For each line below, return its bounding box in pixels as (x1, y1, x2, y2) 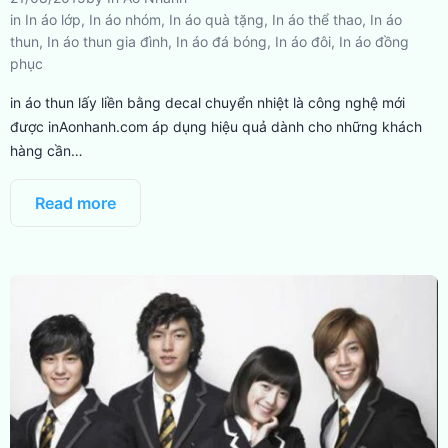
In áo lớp (25, 11, 81, 29)
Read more (35, 193, 116, 214)
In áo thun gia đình (47, 33, 168, 51)
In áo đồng (339, 33, 409, 51)
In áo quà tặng (169, 11, 264, 29)
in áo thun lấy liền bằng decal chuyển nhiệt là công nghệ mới (10, 94, 405, 112)
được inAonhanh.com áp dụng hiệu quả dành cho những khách (10, 118, 422, 136)
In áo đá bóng (176, 33, 267, 51)
